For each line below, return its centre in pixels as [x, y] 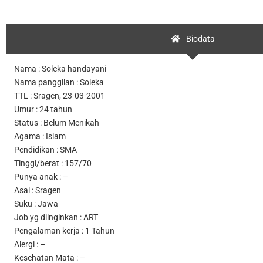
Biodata [200, 38]
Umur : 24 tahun [43, 109]
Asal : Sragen [38, 190]
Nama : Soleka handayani [60, 68]
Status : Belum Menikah [57, 122]
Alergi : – [30, 244]
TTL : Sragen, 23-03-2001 [60, 95]
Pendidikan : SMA [45, 149]
